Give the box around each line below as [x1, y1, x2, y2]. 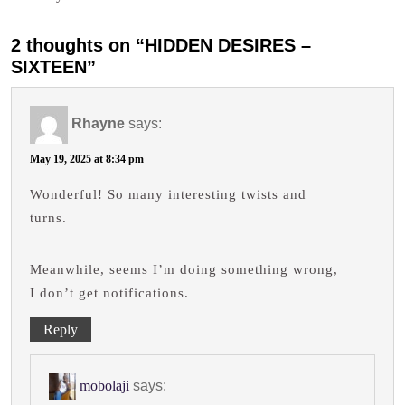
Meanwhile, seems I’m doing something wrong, [30, 262, 338, 278]
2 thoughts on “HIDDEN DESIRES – [11, 35, 311, 56]
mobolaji [80, 378, 129, 394]
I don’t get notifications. [30, 286, 189, 301]
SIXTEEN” [11, 57, 96, 78]
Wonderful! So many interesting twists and [30, 187, 306, 202]
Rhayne [71, 116, 125, 132]
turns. [30, 211, 67, 226]
